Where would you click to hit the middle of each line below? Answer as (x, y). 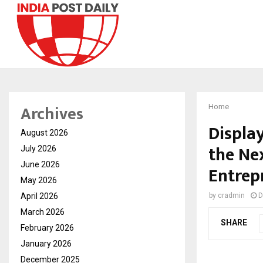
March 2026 (43, 212)
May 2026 (39, 180)
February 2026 (47, 227)
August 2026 (44, 132)
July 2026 (38, 148)
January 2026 (46, 243)
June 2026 (40, 164)
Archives (52, 114)
